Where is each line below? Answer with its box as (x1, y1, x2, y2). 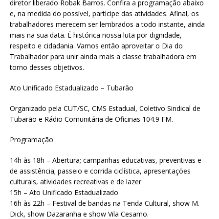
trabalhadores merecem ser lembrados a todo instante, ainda (10, 19, 205, 29)
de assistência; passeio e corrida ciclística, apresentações (10, 166, 191, 175)
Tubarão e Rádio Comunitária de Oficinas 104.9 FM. (10, 114, 173, 124)
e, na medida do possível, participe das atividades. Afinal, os (10, 8, 199, 18)
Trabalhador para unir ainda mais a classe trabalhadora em (10, 51, 197, 61)
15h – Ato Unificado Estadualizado (10, 187, 118, 197)
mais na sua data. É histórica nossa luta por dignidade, (10, 30, 182, 40)
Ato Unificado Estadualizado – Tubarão (10, 83, 133, 92)
